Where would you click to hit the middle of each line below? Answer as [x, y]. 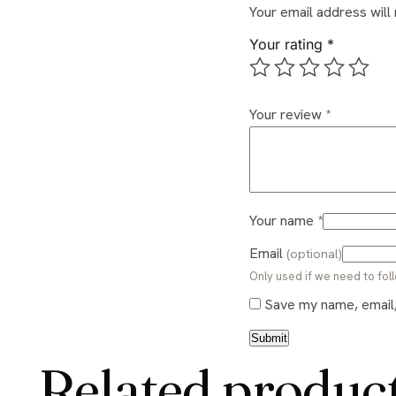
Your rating [288, 45]
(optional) [314, 254]
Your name [287, 221]
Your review [291, 115]
